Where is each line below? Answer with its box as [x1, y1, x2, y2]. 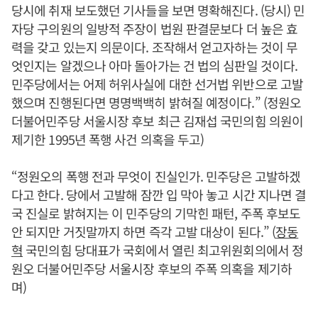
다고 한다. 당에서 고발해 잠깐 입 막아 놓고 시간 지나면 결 [11, 185, 307, 204]
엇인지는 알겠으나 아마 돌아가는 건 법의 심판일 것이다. [11, 56, 298, 75]
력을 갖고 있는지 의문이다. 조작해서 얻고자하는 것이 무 [11, 38, 298, 56]
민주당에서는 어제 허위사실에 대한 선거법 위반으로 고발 [11, 75, 303, 93]
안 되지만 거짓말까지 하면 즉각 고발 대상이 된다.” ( [11, 222, 276, 241]
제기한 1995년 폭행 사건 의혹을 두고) [11, 130, 204, 148]
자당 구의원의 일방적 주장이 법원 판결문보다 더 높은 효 [11, 19, 298, 38]
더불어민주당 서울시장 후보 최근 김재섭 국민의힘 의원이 [11, 111, 303, 130]
